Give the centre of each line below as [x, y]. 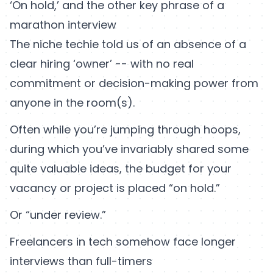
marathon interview [63, 25]
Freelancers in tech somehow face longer [123, 242]
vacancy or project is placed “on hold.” [115, 188]
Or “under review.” [58, 215]
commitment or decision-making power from [134, 83]
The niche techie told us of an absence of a [128, 44]
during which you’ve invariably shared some [129, 149]
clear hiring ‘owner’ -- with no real [102, 64]
